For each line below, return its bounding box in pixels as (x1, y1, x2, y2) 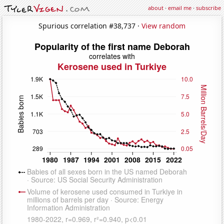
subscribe (196, 4, 221, 11)
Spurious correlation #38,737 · (38, 20, 141, 30)
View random (141, 20, 185, 30)
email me (168, 4, 191, 11)
